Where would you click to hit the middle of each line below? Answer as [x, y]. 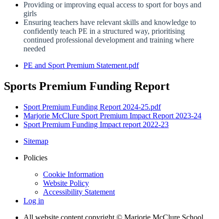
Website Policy [66, 183]
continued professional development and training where [109, 40]
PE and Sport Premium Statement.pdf [81, 66]
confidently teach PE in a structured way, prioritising [104, 31]
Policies [35, 158]
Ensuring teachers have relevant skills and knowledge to [110, 22]
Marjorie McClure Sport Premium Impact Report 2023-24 [112, 116]
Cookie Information [73, 175]
